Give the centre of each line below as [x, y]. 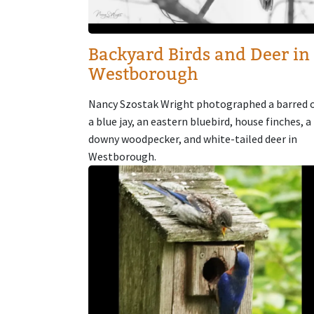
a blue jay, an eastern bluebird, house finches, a [200, 121]
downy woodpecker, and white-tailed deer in [193, 138]
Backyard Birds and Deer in [199, 54]
